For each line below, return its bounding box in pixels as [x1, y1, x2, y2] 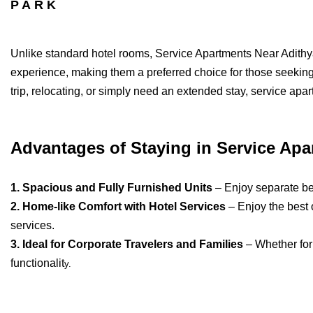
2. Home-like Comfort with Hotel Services [10, 201, 226, 213]
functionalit [10, 257, 64, 270]
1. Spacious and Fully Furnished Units [10, 182, 212, 194]
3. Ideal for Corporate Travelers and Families [10, 238, 243, 251]
